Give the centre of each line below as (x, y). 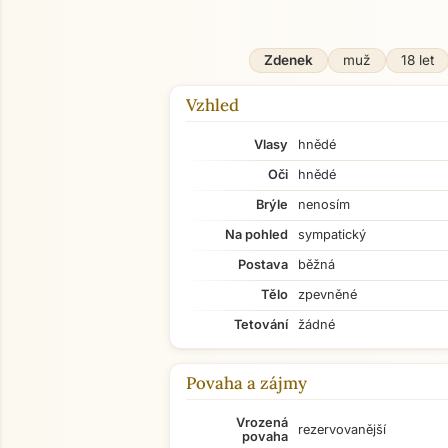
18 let (417, 60)
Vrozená (262, 422)
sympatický (332, 234)
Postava (263, 264)
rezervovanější (342, 429)
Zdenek (288, 60)
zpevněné (327, 294)
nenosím (324, 204)
